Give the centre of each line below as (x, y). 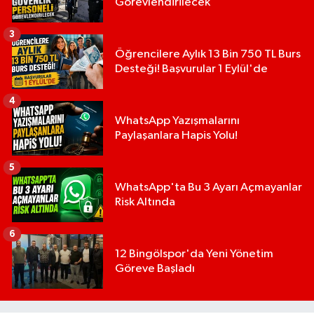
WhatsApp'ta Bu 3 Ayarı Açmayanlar (209, 188)
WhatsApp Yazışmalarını (177, 121)
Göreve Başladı (155, 269)
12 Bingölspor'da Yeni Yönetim (194, 254)
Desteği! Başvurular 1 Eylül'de (191, 69)
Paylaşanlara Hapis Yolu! (176, 136)
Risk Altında (145, 203)
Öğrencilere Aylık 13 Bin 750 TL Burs (208, 55)
